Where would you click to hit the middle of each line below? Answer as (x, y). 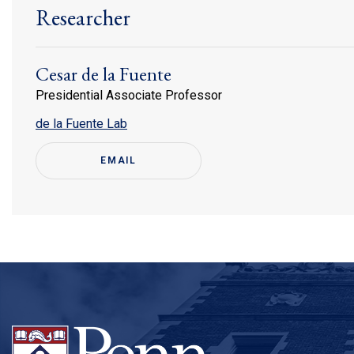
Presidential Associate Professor (129, 96)
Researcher (83, 18)
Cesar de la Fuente (104, 74)
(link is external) (170, 123)
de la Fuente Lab (81, 124)
